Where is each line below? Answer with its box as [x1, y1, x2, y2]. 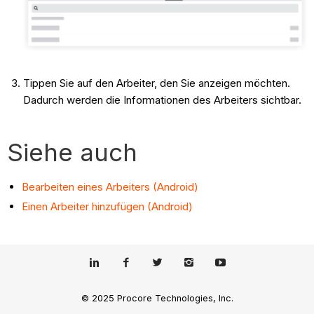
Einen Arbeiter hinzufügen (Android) [22, 200, 193, 214]
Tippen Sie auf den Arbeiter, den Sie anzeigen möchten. [22, 76, 290, 90]
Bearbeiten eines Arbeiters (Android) [22, 180, 199, 194]
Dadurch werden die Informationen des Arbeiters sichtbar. [22, 93, 301, 107]
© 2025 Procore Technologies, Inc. [81, 292, 233, 303]
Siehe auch [7, 137, 138, 168]
